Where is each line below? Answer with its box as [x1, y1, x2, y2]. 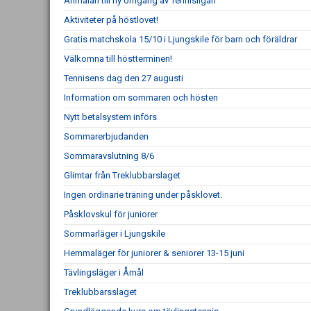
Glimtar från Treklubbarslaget [64, 170, 180, 180]
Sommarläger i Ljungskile [64, 228, 165, 239]
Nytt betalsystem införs [64, 112, 157, 122]
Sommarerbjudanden [64, 131, 149, 142]
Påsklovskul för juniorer [64, 209, 158, 219]
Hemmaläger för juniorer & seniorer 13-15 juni [64, 248, 244, 258]
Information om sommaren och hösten [64, 92, 218, 103]
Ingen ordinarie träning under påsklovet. [64, 190, 222, 200]
